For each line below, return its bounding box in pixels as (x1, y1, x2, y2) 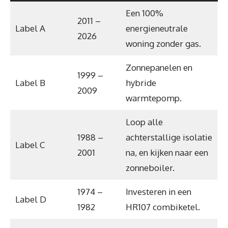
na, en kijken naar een (125, 147, 208, 158)
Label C (15, 139, 45, 150)
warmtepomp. (125, 92, 182, 103)
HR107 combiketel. (125, 201, 200, 212)
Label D (15, 193, 46, 205)
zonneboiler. (125, 162, 175, 173)
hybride (125, 77, 156, 88)
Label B (15, 77, 45, 88)
